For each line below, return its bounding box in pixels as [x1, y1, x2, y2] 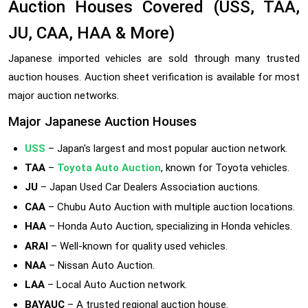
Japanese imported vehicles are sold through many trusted [8, 52, 300, 65]
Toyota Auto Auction [57, 162, 161, 174]
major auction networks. [8, 89, 119, 102]
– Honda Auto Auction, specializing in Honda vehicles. [46, 220, 292, 233]
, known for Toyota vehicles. [161, 162, 289, 174]
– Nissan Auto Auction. [46, 258, 155, 272]
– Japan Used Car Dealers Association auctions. [38, 181, 260, 194]
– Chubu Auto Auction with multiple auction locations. [45, 200, 295, 213]
